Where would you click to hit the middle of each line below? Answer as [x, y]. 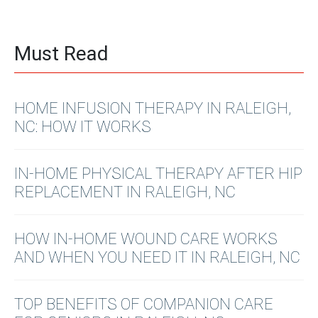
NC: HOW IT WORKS [83, 126]
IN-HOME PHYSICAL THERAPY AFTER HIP [158, 173]
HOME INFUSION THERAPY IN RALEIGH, [153, 108]
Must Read [61, 53]
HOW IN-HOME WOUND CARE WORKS [146, 238]
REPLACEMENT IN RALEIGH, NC [125, 192]
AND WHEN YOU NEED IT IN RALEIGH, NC [157, 257]
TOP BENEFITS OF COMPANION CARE [144, 304]
